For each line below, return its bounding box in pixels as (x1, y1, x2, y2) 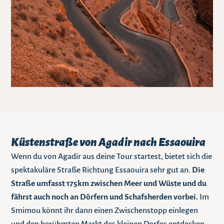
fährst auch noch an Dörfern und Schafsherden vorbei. (11, 192, 198, 202)
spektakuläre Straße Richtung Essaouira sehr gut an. (11, 165, 192, 175)
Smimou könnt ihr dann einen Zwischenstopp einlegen (11, 206, 198, 215)
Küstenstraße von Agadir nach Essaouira (11, 136, 206, 149)
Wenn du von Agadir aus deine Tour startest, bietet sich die (11, 152, 212, 161)
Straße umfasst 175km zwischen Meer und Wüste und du (11, 179, 207, 188)
